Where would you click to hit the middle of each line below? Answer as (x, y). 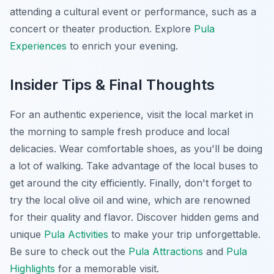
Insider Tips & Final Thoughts (112, 85)
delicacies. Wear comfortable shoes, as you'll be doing (136, 149)
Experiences (38, 46)
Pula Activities (76, 235)
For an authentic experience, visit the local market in (131, 115)
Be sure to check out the (69, 252)
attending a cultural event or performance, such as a (133, 12)
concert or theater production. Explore (102, 29)
